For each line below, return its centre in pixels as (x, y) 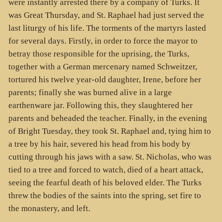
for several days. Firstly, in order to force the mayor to (103, 41)
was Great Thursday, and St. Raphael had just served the (106, 15)
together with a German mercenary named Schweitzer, (103, 66)
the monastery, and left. (49, 208)
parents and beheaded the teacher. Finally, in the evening (108, 118)
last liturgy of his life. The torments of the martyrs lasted (107, 28)
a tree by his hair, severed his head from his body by (99, 144)
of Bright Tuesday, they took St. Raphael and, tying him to (110, 131)
